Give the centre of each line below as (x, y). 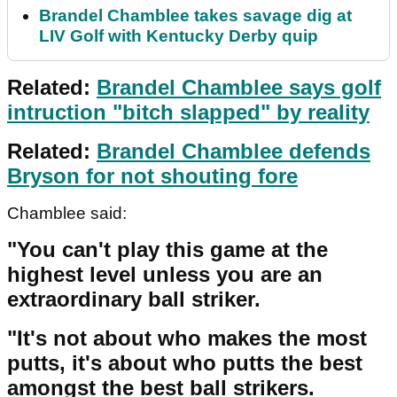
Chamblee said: (69, 214)
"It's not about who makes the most (187, 339)
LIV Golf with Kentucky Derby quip (179, 36)
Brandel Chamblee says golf (239, 88)
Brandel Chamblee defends (234, 152)
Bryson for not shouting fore (152, 176)
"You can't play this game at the (167, 250)
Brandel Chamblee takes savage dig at (195, 16)
